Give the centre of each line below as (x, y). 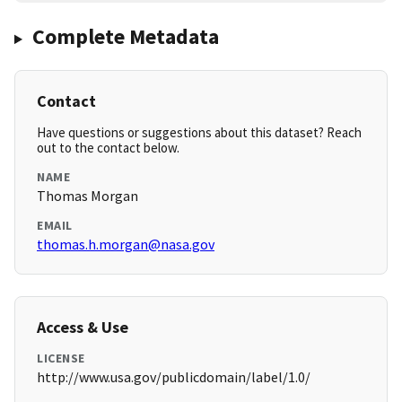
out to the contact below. (108, 148)
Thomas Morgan (87, 196)
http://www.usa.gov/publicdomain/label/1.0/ (174, 377)
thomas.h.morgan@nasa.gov (126, 245)
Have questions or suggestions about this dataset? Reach (199, 133)
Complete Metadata (125, 37)
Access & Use (83, 328)
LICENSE (61, 358)
